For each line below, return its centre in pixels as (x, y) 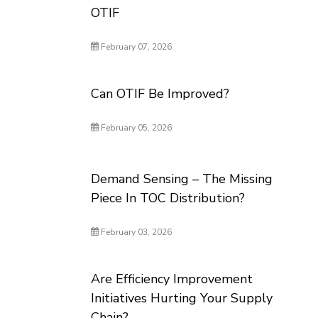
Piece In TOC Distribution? (168, 198)
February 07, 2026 (136, 47)
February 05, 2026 (136, 128)
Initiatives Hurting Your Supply (182, 298)
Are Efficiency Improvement (172, 279)
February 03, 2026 (136, 232)
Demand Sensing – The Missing (182, 179)
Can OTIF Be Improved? (160, 94)
